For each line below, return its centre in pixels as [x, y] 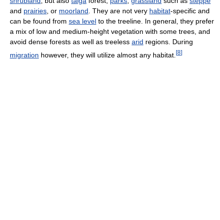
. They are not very [119, 11]
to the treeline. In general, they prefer [155, 21]
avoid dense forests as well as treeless [71, 42]
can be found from [39, 21]
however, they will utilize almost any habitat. [107, 55]
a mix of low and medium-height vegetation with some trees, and [110, 32]
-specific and [190, 11]
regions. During [168, 42]
